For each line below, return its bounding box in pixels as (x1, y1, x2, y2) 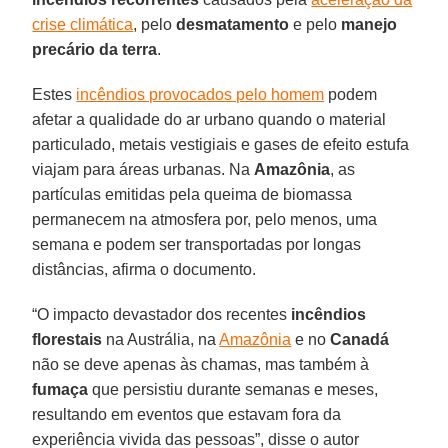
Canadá (330, 330, 390, 348)
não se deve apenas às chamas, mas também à (32, 355, 370, 373)
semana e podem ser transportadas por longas (32, 235, 362, 253)
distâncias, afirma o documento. (32, 260, 257, 278)
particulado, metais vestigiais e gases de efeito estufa (32, 135, 410, 153)
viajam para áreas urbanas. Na (32, 160, 255, 178)
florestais (32, 330, 103, 348)
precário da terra (32, 40, 158, 58)
